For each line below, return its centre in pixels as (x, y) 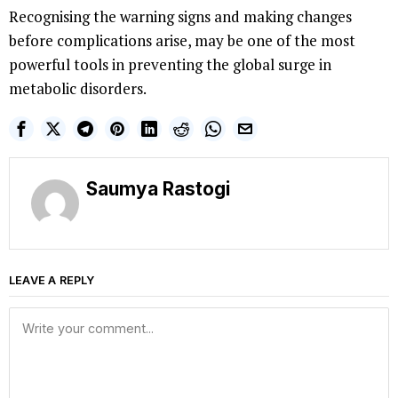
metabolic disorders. (78, 88)
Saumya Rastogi (158, 188)
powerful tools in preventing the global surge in (170, 64)
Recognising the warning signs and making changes (180, 16)
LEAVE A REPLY (52, 280)
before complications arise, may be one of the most (182, 40)
